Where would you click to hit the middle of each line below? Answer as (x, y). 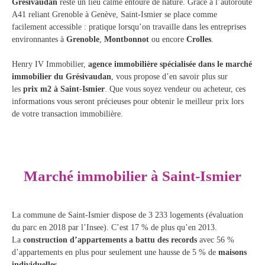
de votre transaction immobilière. (67, 114)
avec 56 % (217, 240)
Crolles (199, 39)
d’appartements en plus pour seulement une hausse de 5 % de (115, 252)
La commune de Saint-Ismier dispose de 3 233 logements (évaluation (127, 215)
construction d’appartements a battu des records (111, 240)
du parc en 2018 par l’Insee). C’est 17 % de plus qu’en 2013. (114, 227)
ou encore (169, 39)
